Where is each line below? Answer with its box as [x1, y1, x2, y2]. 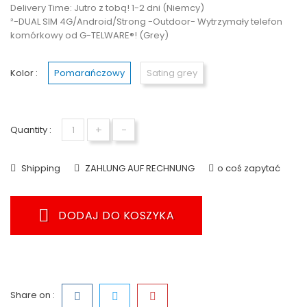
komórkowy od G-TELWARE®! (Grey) [10, 29, 169, 42]
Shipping [19, 162, 60, 175]
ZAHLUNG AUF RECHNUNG [83, 162, 195, 175]
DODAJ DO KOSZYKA [58, 208, 174, 223]
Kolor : [10, 66, 38, 79]
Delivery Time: [10, 1, 74, 14]
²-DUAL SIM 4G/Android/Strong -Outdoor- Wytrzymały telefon [10, 15, 282, 28]
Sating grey [147, 66, 197, 79]
